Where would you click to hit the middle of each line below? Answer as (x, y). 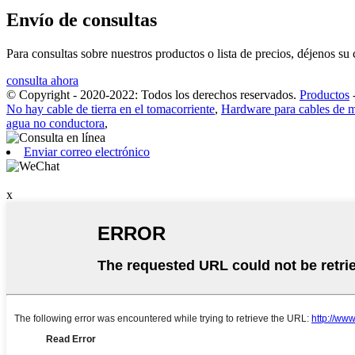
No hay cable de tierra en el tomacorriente (111, 109)
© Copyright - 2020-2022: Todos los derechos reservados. (151, 95)
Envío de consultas (82, 20)
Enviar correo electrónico (87, 152)
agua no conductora (55, 124)
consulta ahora (42, 81)
